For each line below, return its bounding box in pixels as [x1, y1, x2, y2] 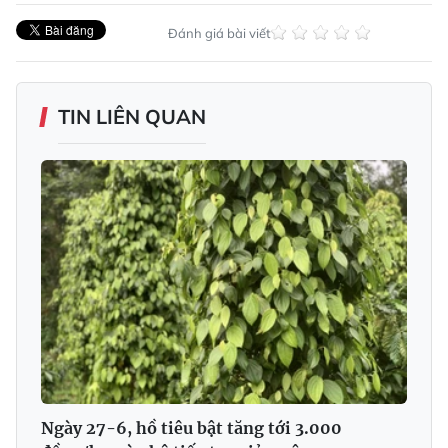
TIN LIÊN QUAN [58, 103, 206, 129]
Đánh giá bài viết [167, 24, 271, 41]
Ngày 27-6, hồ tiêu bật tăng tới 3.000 [41, 417, 342, 438]
